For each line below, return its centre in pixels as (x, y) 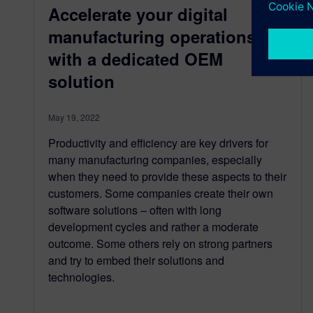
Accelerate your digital (138, 14)
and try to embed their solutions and (136, 261)
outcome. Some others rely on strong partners (160, 244)
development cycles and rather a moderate (153, 227)
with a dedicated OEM (136, 59)
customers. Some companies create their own (161, 194)
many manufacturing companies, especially (155, 160)
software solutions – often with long (135, 210)
